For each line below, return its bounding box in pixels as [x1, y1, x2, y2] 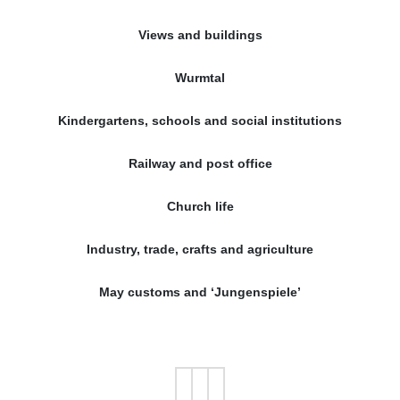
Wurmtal [175, 70, 225, 85]
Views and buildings [137, 27, 262, 42]
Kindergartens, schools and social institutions [58, 112, 342, 128]
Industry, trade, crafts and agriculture [87, 241, 313, 256]
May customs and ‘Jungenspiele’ [99, 284, 301, 299]
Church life [166, 198, 234, 213]
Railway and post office [128, 155, 272, 171]
